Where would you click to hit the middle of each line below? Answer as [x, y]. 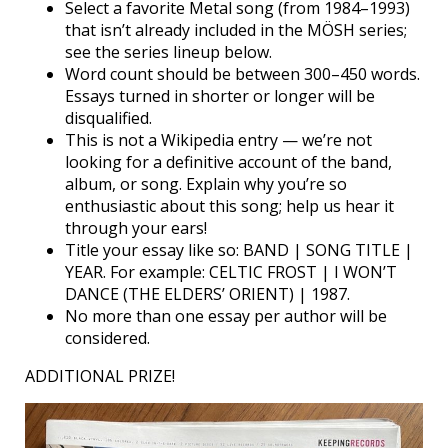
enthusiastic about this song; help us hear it [229, 206]
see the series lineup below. [168, 52]
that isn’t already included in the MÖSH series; [236, 30]
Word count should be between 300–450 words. [242, 74]
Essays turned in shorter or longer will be [220, 96]
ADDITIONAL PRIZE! [100, 376]
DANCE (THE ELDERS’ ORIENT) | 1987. [207, 294]
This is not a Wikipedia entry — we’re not [218, 140]
